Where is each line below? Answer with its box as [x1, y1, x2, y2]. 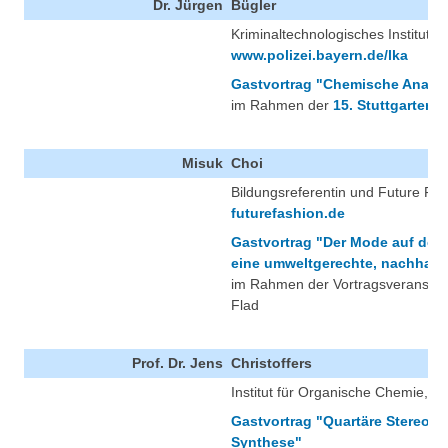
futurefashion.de [231, 205, 345, 222]
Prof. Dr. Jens [132, 355, 223, 372]
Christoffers [231, 355, 312, 372]
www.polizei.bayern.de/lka [231, 47, 408, 64]
